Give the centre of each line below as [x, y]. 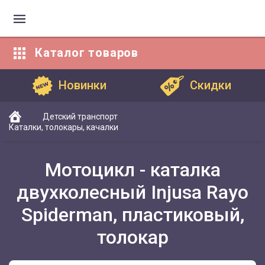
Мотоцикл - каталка [132, 170]
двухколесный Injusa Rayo [132, 192]
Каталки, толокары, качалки [64, 127]
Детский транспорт [80, 117]
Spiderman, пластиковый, [132, 215]
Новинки [82, 85]
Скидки [211, 85]
